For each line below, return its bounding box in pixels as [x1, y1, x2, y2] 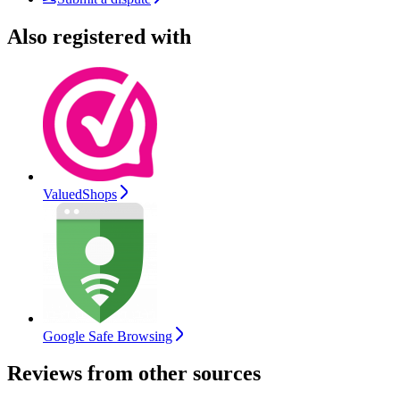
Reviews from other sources [7, 362, 261, 386]
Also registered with [7, 24, 191, 48]
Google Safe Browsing [43, 328, 172, 344]
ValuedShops [43, 186, 117, 202]
